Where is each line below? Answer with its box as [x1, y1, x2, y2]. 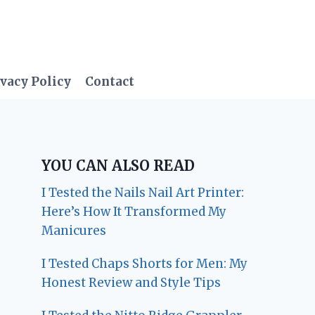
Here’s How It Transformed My [41, 203, 227, 219]
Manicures [41, 222, 107, 238]
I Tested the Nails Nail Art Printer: [41, 184, 245, 200]
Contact [85, 74, 135, 90]
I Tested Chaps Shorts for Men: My [41, 255, 248, 271]
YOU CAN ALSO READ [41, 156, 195, 174]
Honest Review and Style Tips [41, 274, 221, 290]
